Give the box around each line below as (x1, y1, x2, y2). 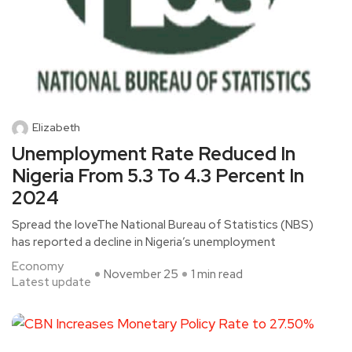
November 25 (104, 266, 178, 282)
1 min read (191, 266, 243, 282)
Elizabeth (32, 120, 80, 135)
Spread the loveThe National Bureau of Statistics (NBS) (12, 217, 313, 233)
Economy (12, 258, 64, 274)
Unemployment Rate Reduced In (12, 141, 295, 166)
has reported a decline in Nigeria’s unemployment (12, 234, 276, 250)
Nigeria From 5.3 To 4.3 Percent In (12, 163, 304, 188)
